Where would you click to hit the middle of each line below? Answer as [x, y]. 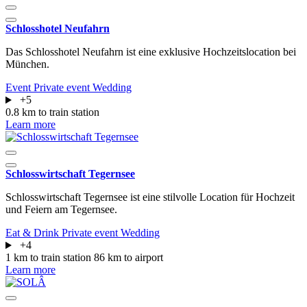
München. [29, 64]
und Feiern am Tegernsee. [61, 210]
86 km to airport [128, 258]
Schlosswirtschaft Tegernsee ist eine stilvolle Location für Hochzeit [150, 197]
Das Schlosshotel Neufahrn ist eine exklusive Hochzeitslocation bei [151, 52]
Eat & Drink [34, 233]
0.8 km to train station [52, 112]
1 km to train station [50, 258]
